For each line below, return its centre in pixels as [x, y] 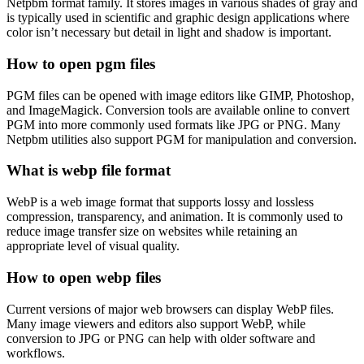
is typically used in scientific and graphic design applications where [178, 18]
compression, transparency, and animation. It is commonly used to [175, 217]
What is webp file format [89, 171]
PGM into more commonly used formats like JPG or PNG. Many [173, 124]
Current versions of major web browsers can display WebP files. [170, 309]
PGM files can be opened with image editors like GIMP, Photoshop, [180, 95]
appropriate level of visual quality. [93, 246]
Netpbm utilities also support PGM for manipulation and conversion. [182, 139]
